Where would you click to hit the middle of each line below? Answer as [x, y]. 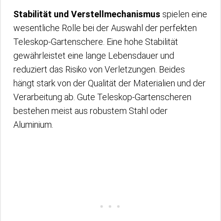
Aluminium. [33, 124]
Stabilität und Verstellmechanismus [87, 14]
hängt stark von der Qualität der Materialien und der [110, 83]
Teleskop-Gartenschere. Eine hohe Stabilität [96, 41]
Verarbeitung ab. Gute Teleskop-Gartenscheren [102, 97]
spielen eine [184, 14]
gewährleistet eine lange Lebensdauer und [94, 55]
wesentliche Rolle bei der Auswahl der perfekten [105, 28]
